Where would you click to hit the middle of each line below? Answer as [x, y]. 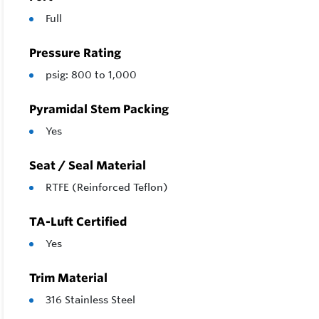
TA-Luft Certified [78, 222]
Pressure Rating [75, 53]
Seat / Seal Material [88, 166]
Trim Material [68, 278]
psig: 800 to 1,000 [91, 75]
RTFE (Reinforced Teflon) [107, 188]
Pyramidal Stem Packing [99, 109]
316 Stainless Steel [90, 300]
